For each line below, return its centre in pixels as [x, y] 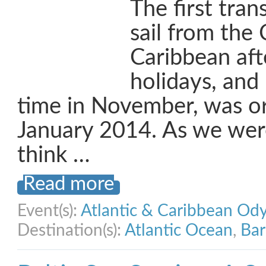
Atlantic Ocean [179, 230]
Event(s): [49, 211]
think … [54, 155]
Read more [69, 184]
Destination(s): [71, 230]
